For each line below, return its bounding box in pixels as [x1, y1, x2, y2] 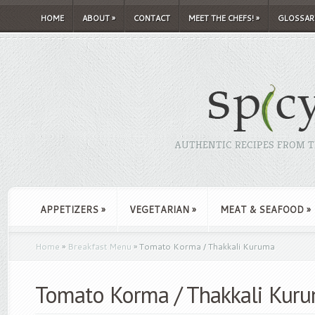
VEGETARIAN [129, 203, 189, 216]
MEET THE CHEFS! [188, 13, 254, 24]
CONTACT [134, 13, 170, 24]
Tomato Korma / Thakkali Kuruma [137, 240, 275, 252]
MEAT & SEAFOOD [220, 203, 304, 216]
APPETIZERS [40, 203, 98, 216]
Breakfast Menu [67, 240, 131, 252]
